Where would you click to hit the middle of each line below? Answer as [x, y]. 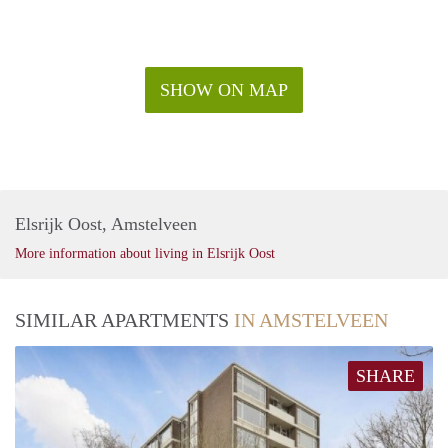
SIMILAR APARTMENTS [124, 319]
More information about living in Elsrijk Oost [145, 253]
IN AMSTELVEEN [311, 319]
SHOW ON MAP [224, 89]
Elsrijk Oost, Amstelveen [106, 223]
